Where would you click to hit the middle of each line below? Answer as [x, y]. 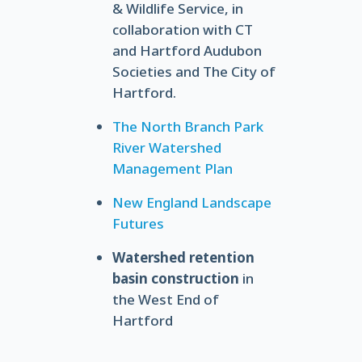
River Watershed [166, 147]
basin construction [175, 278]
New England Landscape [192, 202]
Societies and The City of [194, 72]
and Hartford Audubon [187, 51]
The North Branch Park [187, 126]
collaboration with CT [182, 29]
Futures [138, 223]
